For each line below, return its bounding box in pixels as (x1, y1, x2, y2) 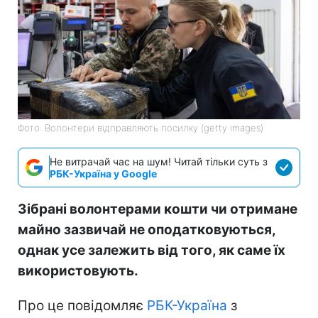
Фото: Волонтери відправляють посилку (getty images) (18, 122, 263, 134)
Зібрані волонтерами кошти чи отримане (18, 201, 297, 218)
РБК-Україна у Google (50, 168, 157, 180)
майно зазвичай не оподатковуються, (18, 221, 275, 238)
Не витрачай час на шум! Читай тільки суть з (50, 155, 268, 168)
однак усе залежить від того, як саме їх (18, 242, 285, 259)
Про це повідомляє (18, 297, 147, 314)
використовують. (18, 263, 138, 280)
